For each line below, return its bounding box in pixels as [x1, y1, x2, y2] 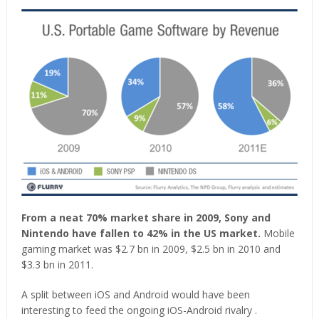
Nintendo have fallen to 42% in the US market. [21, 226, 261, 241]
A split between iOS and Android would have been [21, 288, 250, 302]
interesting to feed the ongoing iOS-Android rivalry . [21, 303, 257, 318]
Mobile [260, 226, 295, 241]
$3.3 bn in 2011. [21, 258, 93, 272]
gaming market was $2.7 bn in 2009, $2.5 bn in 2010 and [21, 242, 281, 256]
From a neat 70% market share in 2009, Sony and [21, 211, 271, 225]
